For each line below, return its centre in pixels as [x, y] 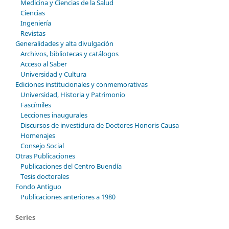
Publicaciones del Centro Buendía [71, 166]
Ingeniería [36, 23]
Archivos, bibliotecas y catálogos [69, 53]
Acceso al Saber [43, 64]
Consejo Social [42, 145]
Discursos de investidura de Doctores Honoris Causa [99, 125]
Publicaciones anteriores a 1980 [68, 197]
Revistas [33, 33]
